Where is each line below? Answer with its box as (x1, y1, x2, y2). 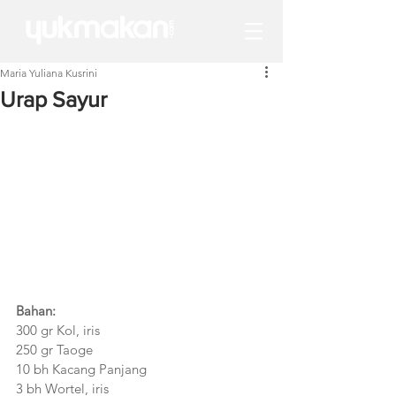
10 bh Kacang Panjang (16, 361, 147, 378)
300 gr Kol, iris (16, 322, 100, 339)
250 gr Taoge (16, 341, 93, 359)
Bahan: (16, 302, 56, 320)
